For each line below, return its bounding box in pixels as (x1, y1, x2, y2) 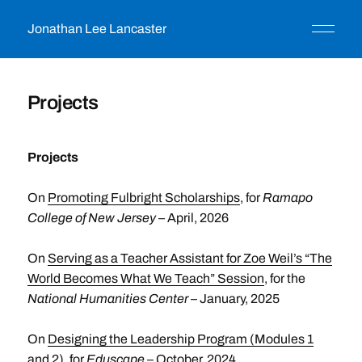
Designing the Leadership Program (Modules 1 (47, 332, 314, 346)
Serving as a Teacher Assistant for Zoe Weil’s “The (47, 251, 332, 265)
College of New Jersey (27, 211, 156, 225)
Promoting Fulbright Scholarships (47, 191, 240, 204)
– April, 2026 (155, 211, 229, 225)
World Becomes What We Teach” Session (27, 271, 264, 285)
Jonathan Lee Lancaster (27, 22, 166, 36)
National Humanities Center (27, 292, 188, 305)
